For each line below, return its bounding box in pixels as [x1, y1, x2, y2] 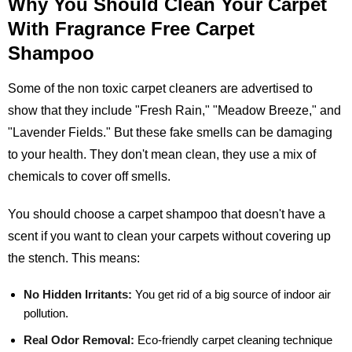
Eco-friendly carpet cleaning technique [134, 333, 332, 347]
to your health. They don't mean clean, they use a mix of [8, 148, 316, 162]
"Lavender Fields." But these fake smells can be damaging [8, 126, 332, 140]
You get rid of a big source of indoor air [132, 288, 331, 302]
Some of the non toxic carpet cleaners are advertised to [8, 82, 313, 96]
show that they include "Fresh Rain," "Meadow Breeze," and [8, 104, 341, 118]
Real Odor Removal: [24, 333, 134, 347]
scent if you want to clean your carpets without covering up [8, 229, 331, 244]
